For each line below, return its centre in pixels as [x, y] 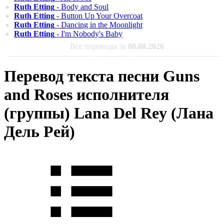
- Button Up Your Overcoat [98, 16]
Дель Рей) [39, 132]
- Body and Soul [81, 7]
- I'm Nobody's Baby [88, 34]
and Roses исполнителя [86, 95]
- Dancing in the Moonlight [98, 25]
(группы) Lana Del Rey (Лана [109, 113]
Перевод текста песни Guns [102, 76]
